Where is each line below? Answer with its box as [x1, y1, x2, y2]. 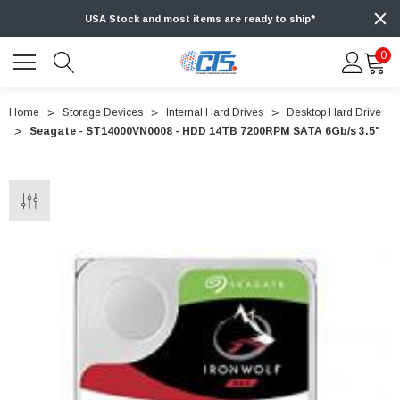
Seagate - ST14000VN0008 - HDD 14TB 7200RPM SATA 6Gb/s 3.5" [29, 125, 380, 138]
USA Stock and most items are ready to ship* [85, 13, 315, 25]
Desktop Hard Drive [287, 106, 381, 120]
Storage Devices [62, 106, 143, 120]
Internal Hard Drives [166, 106, 263, 120]
